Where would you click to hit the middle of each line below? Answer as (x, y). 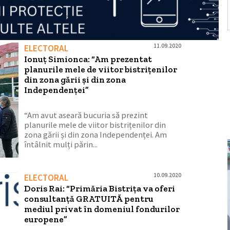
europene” (46, 219)
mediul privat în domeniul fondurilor (102, 209)
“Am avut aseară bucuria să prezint (86, 115)
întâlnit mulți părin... (61, 144)
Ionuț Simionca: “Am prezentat (88, 59)
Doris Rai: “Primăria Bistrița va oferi (100, 188)
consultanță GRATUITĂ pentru (89, 198)
